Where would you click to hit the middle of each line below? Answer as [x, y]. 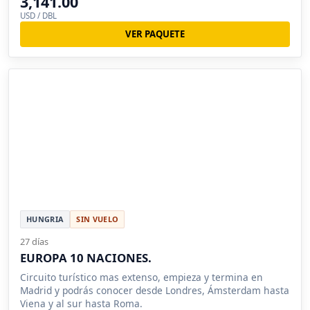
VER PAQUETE [155, 34]
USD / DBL [38, 16]
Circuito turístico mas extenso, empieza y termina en [142, 277]
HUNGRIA [45, 219]
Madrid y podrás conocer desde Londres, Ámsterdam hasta [155, 290]
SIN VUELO [98, 219]
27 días [34, 241]
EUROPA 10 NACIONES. [86, 257]
